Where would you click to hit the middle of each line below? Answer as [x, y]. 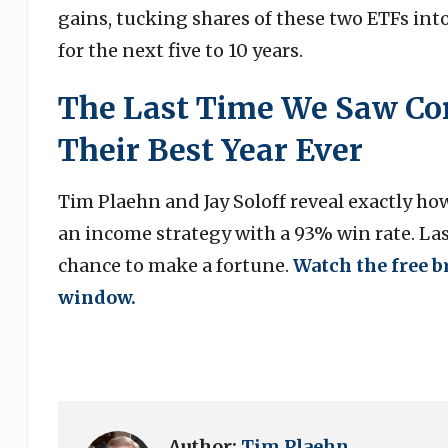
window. [96, 298]
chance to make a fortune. [175, 266]
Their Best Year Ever [210, 150]
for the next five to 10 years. [188, 51]
